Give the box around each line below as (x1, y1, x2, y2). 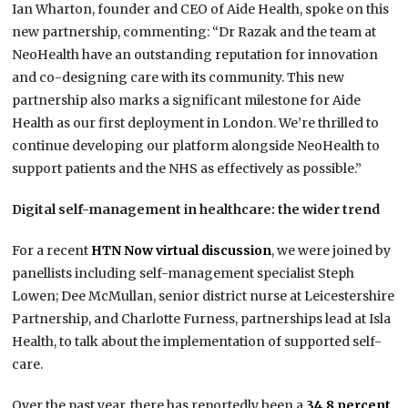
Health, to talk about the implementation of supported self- (12, 333, 382, 351)
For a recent (12, 242, 92, 260)
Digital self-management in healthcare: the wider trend (12, 201, 383, 219)
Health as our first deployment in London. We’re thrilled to (12, 115, 380, 132)
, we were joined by (271, 242, 392, 260)
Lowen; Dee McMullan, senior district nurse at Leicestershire (12, 288, 395, 305)
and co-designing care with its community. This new (12, 69, 345, 87)
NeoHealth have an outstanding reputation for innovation (12, 46, 379, 64)
